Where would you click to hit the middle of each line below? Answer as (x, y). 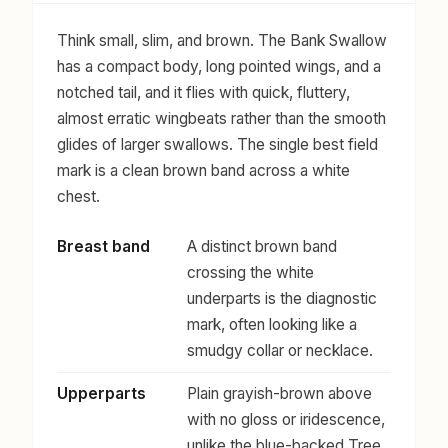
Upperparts (101, 394)
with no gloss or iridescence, (286, 420)
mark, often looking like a (272, 325)
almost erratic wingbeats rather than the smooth (221, 119)
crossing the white (250, 273)
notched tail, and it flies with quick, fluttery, (203, 93)
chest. (78, 197)
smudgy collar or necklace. (280, 351)
